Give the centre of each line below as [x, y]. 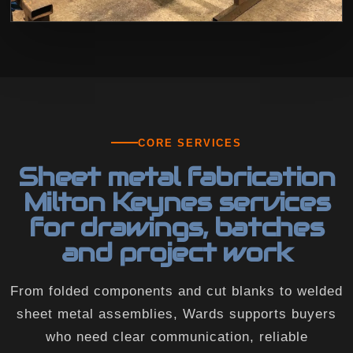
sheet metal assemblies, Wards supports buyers [176, 314]
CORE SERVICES [190, 143]
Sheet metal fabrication [176, 176]
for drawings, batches [176, 227]
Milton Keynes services [176, 202]
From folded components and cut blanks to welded [176, 291]
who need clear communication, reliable [176, 336]
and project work [176, 252]
